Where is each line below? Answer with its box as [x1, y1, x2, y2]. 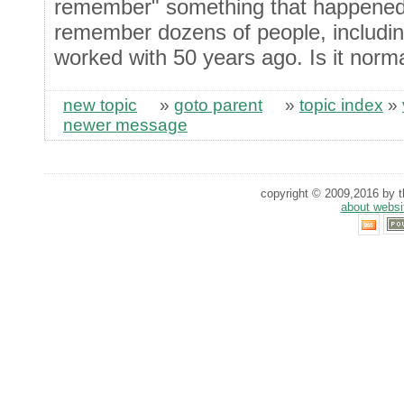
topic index [299, 95, 383, 115]
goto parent [174, 95, 262, 115]
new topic [63, 95, 137, 115]
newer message [63, 115, 188, 134]
